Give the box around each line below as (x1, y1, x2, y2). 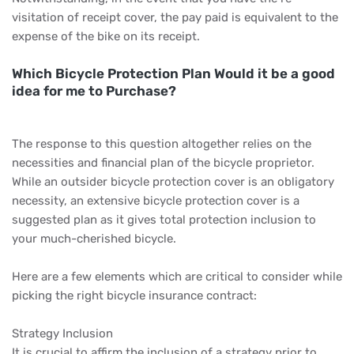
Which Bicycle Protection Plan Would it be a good (12, 65, 335, 81)
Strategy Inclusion (12, 326, 113, 341)
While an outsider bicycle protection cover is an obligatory (12, 174, 334, 189)
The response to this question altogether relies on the (12, 136, 311, 151)
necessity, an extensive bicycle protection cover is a (12, 193, 299, 208)
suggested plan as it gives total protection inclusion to (12, 212, 316, 227)
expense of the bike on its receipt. (12, 28, 200, 43)
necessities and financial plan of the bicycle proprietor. (12, 155, 314, 170)
